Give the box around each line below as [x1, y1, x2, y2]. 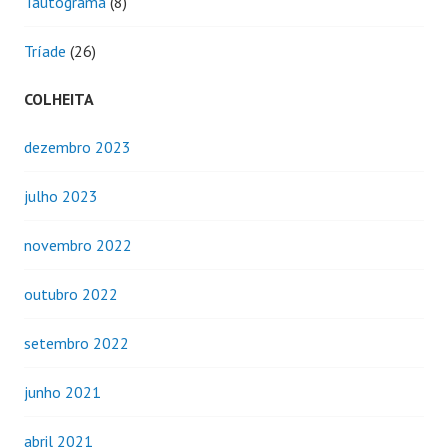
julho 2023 [24, 185, 98, 206]
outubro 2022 [24, 283, 118, 304]
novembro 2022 [24, 234, 132, 255]
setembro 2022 [24, 332, 129, 353]
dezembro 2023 [24, 136, 131, 157]
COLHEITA [24, 88, 94, 109]
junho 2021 [24, 381, 101, 402]
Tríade [24, 40, 66, 61]
